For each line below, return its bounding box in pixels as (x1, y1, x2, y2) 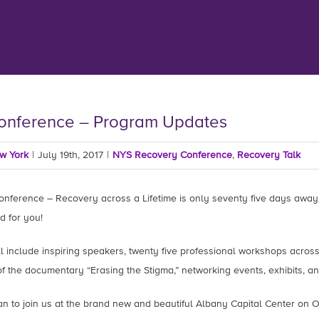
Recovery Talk (236, 150, 300, 160)
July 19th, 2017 (37, 150, 103, 160)
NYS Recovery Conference (112, 150, 232, 160)
